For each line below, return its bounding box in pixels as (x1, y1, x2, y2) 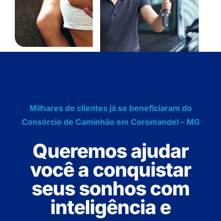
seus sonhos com (32, 177, 189, 200)
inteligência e (50, 195, 171, 219)
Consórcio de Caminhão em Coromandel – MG (21, 117, 200, 127)
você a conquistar (30, 158, 191, 182)
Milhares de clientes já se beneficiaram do (29, 103, 192, 113)
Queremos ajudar (33, 139, 188, 163)
